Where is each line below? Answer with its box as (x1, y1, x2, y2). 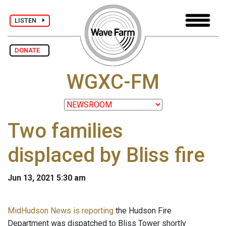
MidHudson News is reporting (8, 206, 114, 216)
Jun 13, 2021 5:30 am (8, 173, 86, 183)
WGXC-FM (67, 70, 159, 94)
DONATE (15, 46, 44, 54)
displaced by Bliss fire (8, 143, 205, 167)
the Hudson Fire (114, 206, 172, 216)
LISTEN (15, 16, 42, 24)
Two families (8, 119, 123, 143)
